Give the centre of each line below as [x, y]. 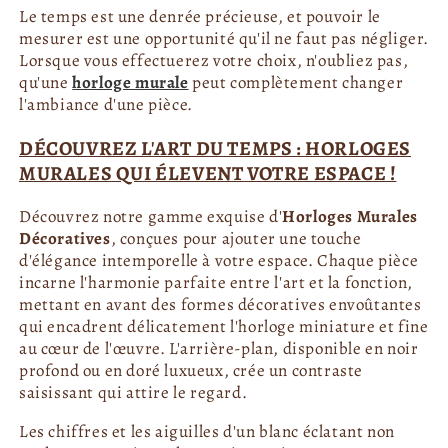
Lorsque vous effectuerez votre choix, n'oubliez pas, [214, 60]
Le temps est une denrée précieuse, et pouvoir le [200, 16]
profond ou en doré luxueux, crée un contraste [191, 370]
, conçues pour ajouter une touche [236, 238]
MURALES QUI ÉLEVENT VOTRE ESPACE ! [208, 173]
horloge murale [130, 82]
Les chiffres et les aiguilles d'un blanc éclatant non [207, 431]
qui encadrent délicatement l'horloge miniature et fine [224, 326]
